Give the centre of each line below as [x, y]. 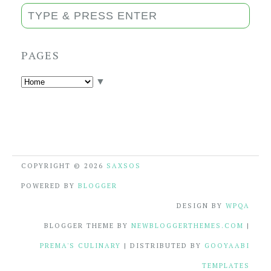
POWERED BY [50, 186]
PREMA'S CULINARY [80, 246]
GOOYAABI [227, 246]
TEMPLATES [226, 266]
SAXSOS [124, 166]
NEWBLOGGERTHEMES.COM [188, 226]
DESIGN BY [201, 206]
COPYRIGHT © [53, 166]
